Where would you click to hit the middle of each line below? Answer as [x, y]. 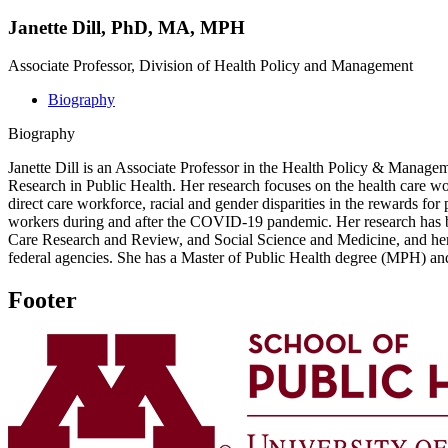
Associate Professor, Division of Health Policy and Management [210, 66]
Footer [42, 300]
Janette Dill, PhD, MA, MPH [126, 27]
